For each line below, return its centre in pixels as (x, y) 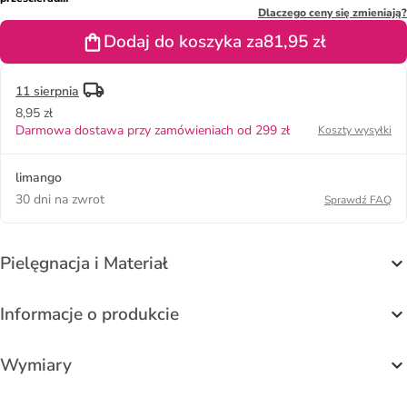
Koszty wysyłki (355, 129)
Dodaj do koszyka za (183, 41)
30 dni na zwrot (60, 199)
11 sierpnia (47, 91)
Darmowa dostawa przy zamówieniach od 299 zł (153, 130)
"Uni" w (34, 12)
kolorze (34, 27)
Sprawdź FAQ (358, 199)
